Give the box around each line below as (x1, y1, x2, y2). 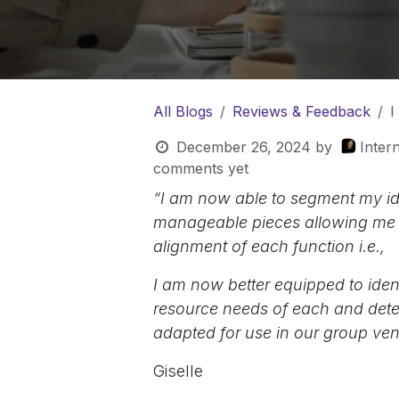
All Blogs (153, 102, 213, 120)
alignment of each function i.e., (153, 236, 389, 256)
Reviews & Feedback (232, 102, 370, 120)
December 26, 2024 (175, 137, 311, 156)
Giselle (153, 361, 203, 380)
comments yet (153, 159, 248, 177)
